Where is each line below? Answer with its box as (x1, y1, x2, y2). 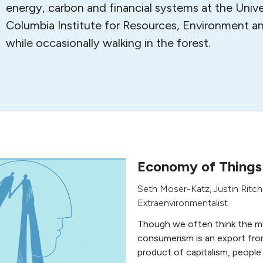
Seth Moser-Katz (137, 183, 210, 194)
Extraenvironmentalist (137, 197, 228, 208)
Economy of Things (137, 158, 262, 175)
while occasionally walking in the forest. (6, 36, 211, 50)
